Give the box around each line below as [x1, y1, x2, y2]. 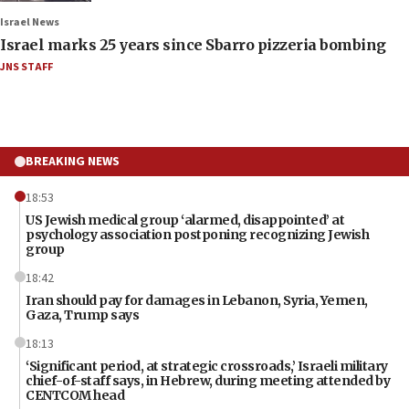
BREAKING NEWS [26, 152, 120, 171]
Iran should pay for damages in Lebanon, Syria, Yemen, [26, 291, 368, 309]
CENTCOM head [26, 386, 124, 404]
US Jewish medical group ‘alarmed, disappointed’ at [26, 211, 344, 228]
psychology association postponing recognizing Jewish [26, 225, 369, 243]
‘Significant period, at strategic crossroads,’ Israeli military [26, 357, 388, 374]
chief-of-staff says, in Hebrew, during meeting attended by [26, 372, 390, 389]
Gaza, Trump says [26, 306, 139, 323]
